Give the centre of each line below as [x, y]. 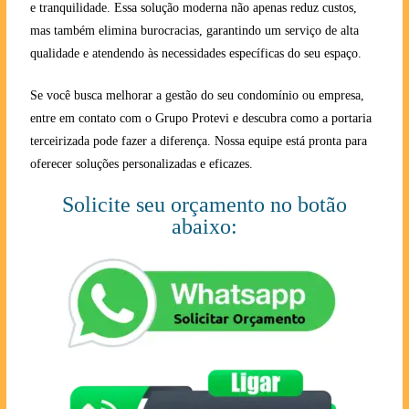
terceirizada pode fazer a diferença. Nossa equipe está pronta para [198, 141]
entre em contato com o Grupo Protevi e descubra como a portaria [200, 118]
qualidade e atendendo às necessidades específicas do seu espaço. [195, 53]
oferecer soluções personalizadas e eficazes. [141, 163]
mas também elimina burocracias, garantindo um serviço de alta [194, 30]
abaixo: [204, 226]
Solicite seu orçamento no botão [204, 204]
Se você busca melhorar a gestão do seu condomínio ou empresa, [197, 95]
